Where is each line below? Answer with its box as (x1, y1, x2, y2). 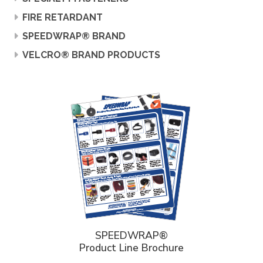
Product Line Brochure (79, 241, 184, 255)
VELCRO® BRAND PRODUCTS (22, 49, 160, 60)
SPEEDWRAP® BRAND (22, 31, 126, 42)
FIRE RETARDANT (22, 12, 103, 23)
